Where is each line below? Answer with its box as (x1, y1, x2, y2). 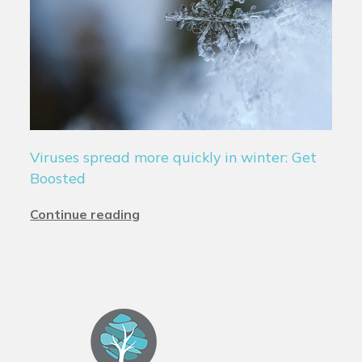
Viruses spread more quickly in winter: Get (30, 148, 318, 166)
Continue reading (30, 206, 141, 223)
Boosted (30, 169, 86, 187)
